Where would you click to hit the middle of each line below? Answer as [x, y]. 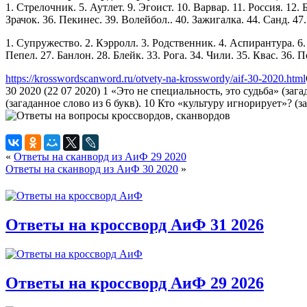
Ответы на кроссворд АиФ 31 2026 [135, 224]
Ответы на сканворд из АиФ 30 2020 [92, 169]
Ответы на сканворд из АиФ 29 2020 [100, 156]
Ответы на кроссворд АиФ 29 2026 [135, 283]
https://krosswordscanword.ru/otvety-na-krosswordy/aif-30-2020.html [156, 78]
